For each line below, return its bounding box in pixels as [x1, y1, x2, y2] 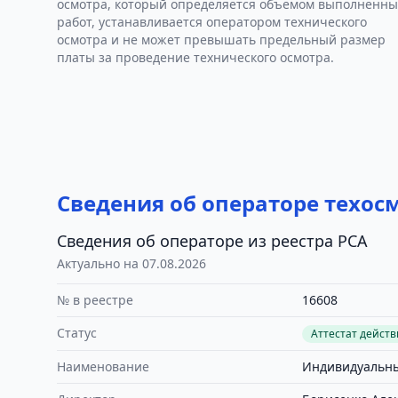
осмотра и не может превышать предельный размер [57, 31, 386, 48]
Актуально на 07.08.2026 [57, 255, 206, 272]
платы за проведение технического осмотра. [57, 49, 334, 66]
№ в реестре [57, 291, 133, 308]
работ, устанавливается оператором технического [57, 13, 367, 30]
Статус [57, 324, 97, 341]
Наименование [57, 358, 149, 375]
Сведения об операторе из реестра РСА [57, 230, 368, 251]
